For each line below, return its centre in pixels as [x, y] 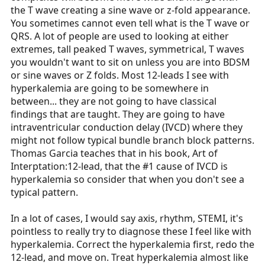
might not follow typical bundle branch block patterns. [132, 140]
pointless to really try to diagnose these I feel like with [131, 232]
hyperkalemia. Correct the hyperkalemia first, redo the [132, 245]
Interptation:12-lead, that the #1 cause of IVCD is [119, 167]
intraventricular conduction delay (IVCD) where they [127, 127]
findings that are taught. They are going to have [118, 114]
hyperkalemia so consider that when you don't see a [127, 180]
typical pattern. [44, 193]
